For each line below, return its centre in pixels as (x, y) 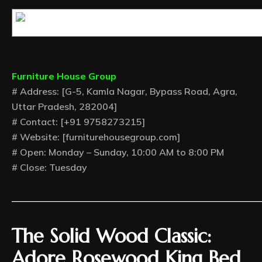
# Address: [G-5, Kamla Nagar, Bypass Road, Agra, (125, 92)
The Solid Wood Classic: (111, 236)
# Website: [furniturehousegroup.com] (96, 137)
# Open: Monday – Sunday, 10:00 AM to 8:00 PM (118, 152)
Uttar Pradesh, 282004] (64, 107)
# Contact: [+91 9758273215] (78, 122)
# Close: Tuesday (49, 168)
